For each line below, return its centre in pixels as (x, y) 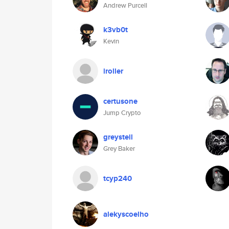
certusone (120, 101)
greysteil (118, 137)
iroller (113, 71)
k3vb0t (116, 30)
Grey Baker (119, 148)
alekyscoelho (126, 214)
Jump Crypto (122, 113)
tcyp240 (118, 178)
